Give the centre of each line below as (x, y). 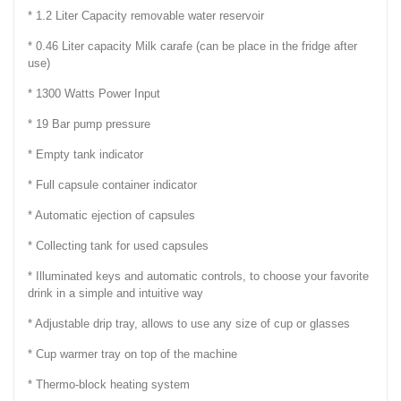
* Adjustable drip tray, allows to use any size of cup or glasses (189, 323)
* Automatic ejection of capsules (111, 215)
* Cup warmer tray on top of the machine (132, 354)
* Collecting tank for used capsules (118, 245)
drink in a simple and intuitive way (115, 293)
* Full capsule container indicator (112, 184)
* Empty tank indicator (85, 154)
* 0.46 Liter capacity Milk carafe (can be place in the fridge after (192, 46)
